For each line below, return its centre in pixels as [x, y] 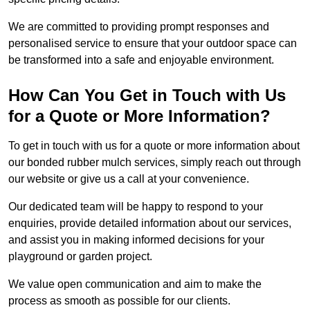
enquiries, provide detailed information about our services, [150, 224]
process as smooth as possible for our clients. [119, 301]
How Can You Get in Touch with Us [147, 95]
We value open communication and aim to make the [135, 284]
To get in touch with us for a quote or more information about [154, 146]
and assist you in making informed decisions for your [136, 240]
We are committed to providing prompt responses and [139, 27]
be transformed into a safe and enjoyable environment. [141, 60]
